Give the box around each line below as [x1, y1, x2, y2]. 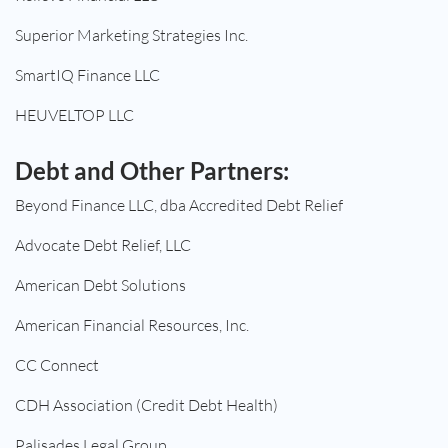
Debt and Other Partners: [15, 156, 289, 186]
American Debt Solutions [15, 275, 186, 296]
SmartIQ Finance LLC [15, 65, 160, 86]
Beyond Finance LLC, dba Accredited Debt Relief [15, 195, 343, 216]
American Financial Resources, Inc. [15, 315, 249, 336]
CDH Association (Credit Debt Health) [15, 395, 278, 416]
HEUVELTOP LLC [15, 105, 134, 126]
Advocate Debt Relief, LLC [15, 235, 191, 256]
